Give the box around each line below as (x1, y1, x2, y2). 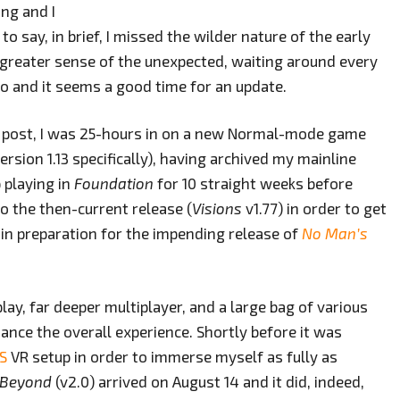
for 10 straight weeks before (154, 174, 353, 192)
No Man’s (302, 224, 368, 242)
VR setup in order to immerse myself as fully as (7, 346, 337, 365)
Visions (192, 199, 242, 217)
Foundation (74, 174, 154, 192)
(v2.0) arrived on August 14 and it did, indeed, (52, 371, 364, 390)
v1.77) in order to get (242, 199, 387, 217)
